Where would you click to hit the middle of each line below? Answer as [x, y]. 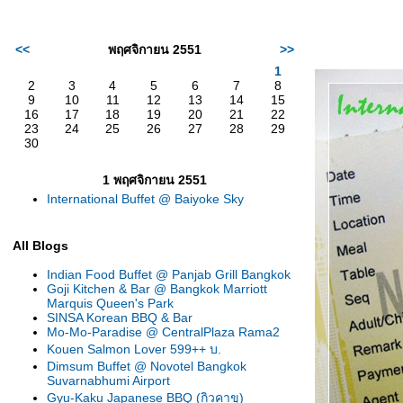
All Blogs [40, 246]
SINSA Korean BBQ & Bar [120, 318]
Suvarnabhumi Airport [108, 381]
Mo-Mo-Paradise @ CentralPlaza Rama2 [163, 332]
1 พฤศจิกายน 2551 [155, 180]
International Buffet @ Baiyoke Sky [145, 199]
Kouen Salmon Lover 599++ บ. [134, 349]
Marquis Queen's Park [110, 303]
